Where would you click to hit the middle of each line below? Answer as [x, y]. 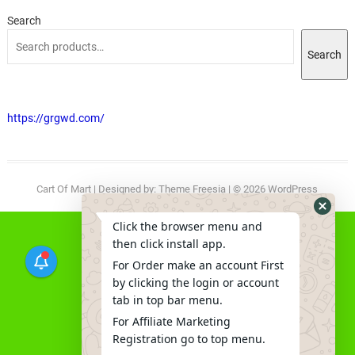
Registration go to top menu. [189, 339]
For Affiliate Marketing [172, 321]
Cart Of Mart [64, 189]
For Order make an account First [198, 265]
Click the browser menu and [187, 226]
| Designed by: [125, 189]
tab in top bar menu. [168, 300]
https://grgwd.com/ [55, 118]
